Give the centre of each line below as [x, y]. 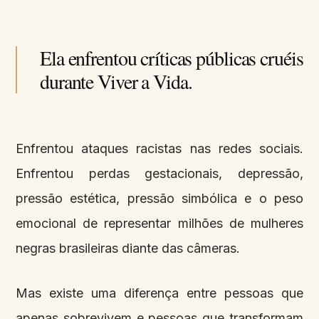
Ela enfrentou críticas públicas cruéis [172, 58]
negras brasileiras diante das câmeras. [128, 249]
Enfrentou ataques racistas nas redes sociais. [159, 149]
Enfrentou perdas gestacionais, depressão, [159, 174]
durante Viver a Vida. [116, 82]
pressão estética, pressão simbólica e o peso [159, 199]
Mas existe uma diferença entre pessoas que [159, 293]
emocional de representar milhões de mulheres [159, 224]
